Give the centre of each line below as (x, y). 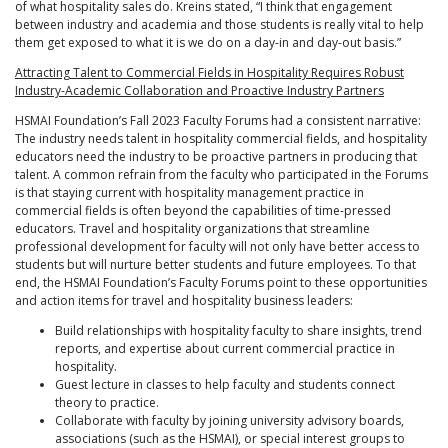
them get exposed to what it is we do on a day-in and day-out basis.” (209, 43)
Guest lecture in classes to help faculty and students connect (225, 385)
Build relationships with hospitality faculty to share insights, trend (238, 331)
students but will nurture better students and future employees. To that (215, 265)
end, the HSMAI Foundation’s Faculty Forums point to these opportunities (221, 283)
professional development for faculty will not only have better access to (217, 247)
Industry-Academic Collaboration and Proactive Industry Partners (199, 91)
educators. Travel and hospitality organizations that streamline (192, 229)
